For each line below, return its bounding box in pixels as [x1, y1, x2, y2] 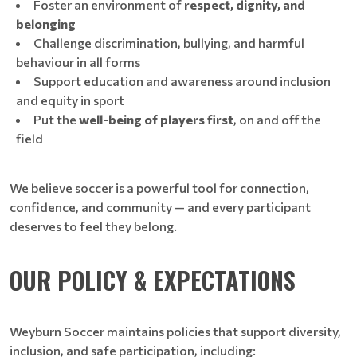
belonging [16, 16, 76, 31]
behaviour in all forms [16, 54, 140, 69]
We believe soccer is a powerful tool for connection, [10, 180, 309, 195]
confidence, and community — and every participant [10, 199, 311, 214]
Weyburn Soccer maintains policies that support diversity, [10, 324, 341, 339]
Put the [33, 112, 79, 127]
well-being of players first [79, 112, 233, 127]
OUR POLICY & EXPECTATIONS [10, 262, 296, 298]
